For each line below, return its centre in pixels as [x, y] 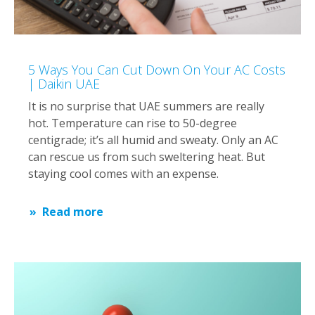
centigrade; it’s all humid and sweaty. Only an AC [153, 140]
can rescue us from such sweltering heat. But [147, 156]
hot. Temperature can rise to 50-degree [133, 123]
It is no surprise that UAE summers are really [146, 106]
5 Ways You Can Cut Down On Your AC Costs [157, 69]
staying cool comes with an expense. [123, 173]
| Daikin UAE [64, 83]
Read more [73, 211]
